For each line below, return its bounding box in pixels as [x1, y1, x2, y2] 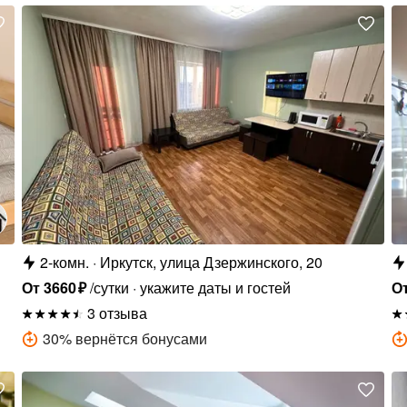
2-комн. [40, 252, 90, 273]
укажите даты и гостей [139, 277, 291, 299]
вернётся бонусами [75, 328, 208, 350]
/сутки [89, 277, 129, 299]
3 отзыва [87, 303, 148, 324]
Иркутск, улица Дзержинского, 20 [100, 252, 323, 273]
